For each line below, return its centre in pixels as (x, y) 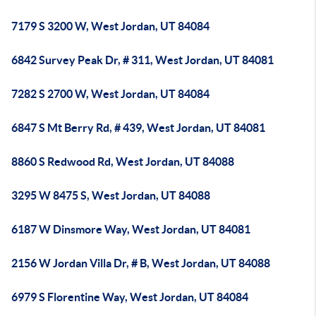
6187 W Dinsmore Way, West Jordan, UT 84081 (131, 229)
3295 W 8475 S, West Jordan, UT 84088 (111, 195)
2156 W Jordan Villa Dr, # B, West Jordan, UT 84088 (141, 263)
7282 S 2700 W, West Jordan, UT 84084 (110, 94)
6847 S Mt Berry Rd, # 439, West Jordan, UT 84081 (138, 128)
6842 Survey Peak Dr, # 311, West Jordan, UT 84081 (142, 60)
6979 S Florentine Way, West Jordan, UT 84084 (130, 297)
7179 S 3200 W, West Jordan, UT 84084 (110, 26)
